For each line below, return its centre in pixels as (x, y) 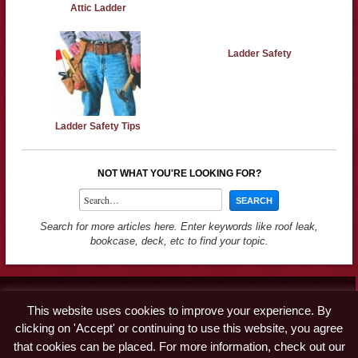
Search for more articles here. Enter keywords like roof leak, (179, 226)
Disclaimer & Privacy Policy (84, 336)
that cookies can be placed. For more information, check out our (179, 346)
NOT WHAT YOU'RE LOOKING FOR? (179, 173)
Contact (38, 299)
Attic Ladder (98, 8)
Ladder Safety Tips (98, 126)
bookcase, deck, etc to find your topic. (179, 241)
